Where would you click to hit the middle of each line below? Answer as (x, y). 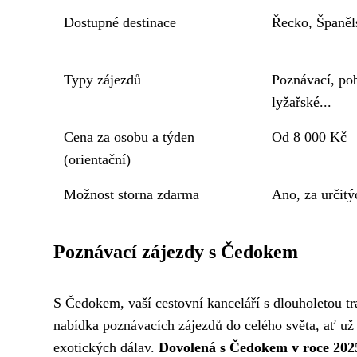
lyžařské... (302, 102)
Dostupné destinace (120, 22)
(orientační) (98, 159)
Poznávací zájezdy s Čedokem (176, 252)
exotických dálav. (106, 347)
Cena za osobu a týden (129, 137)
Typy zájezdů (103, 80)
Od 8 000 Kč (310, 137)
